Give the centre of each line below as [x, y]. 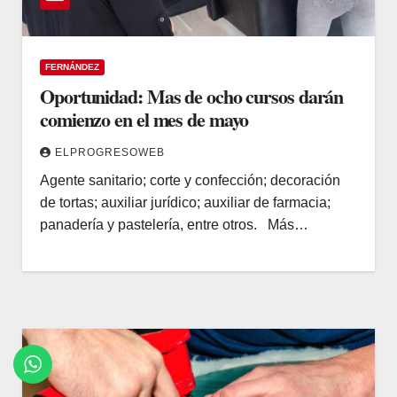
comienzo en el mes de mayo [144, 119]
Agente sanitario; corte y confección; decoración [190, 180]
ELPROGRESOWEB [110, 152]
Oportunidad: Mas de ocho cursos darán [192, 96]
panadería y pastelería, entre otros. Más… [174, 224]
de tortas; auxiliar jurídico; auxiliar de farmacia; [185, 202]
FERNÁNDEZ [72, 66]
